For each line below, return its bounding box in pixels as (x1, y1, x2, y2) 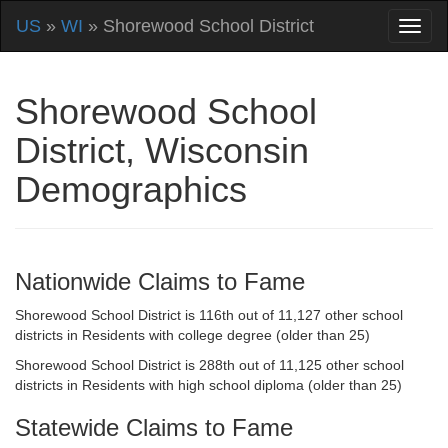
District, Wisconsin (15, 130, 309, 171)
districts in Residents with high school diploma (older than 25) (15, 377, 402, 393)
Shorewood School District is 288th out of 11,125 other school (15, 357, 404, 373)
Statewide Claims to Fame (15, 414, 293, 441)
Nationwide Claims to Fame (15, 268, 305, 295)
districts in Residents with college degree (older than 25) (15, 327, 370, 343)
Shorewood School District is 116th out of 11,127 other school (15, 307, 403, 323)
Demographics (15, 169, 247, 210)
